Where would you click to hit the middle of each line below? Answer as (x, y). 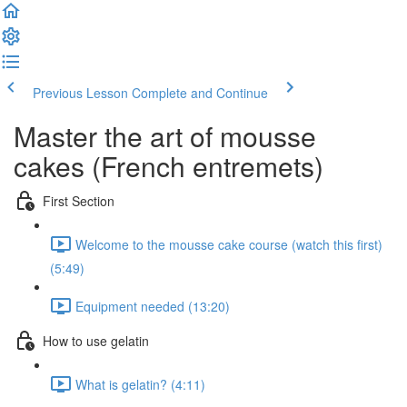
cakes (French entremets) (169, 166)
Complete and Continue (200, 93)
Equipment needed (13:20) (153, 306)
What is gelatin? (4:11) (140, 384)
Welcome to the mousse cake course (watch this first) (229, 244)
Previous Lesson (80, 93)
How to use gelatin (96, 340)
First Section (79, 200)
